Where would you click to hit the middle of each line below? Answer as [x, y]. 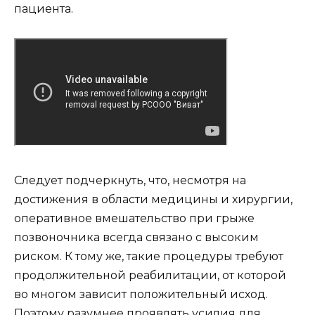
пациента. [44, 9]
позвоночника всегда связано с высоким [136, 237]
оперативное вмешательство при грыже [134, 218]
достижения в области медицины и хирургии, [153, 199]
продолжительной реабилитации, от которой [150, 275]
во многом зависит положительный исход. [141, 294]
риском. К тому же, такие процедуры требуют [149, 256]
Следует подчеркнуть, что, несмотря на [130, 180]
